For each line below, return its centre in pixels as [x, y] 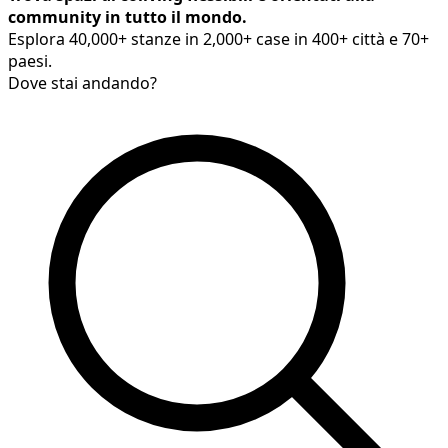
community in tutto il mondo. [127, 17]
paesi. [30, 61]
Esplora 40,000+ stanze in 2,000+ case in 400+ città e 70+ [218, 39]
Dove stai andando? [82, 83]
